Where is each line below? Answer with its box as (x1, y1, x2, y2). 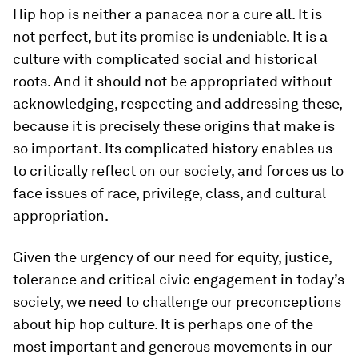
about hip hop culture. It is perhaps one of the (13, 316, 313, 332)
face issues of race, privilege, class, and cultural (13, 185, 326, 201)
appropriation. (13, 207, 109, 224)
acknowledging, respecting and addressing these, (13, 95, 342, 112)
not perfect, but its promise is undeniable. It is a (13, 28, 328, 45)
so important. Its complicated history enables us (13, 140, 332, 157)
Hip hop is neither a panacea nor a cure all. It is (13, 6, 322, 22)
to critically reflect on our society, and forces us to (13, 162, 344, 179)
